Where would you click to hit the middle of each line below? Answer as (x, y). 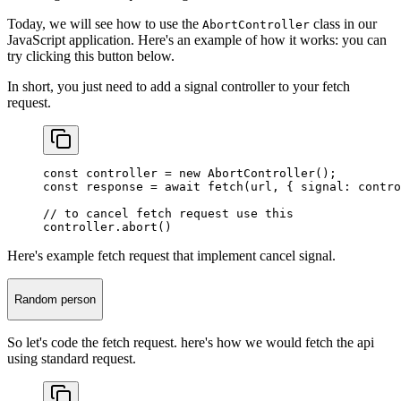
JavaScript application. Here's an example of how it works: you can (197, 39)
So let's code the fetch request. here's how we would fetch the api (191, 343)
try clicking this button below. (91, 55)
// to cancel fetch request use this (168, 213)
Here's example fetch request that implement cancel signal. (171, 255)
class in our (343, 23)
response (111, 186)
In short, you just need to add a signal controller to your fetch (179, 86)
